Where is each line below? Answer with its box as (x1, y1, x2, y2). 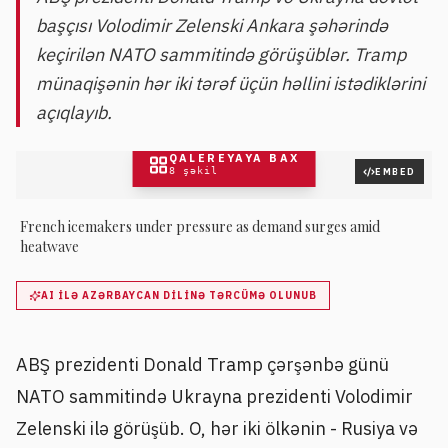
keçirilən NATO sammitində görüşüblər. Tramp (36, 43, 406, 66)
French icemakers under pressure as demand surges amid (20, 217, 380, 236)
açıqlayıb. (36, 101, 112, 124)
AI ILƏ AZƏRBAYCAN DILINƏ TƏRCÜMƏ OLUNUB (41, 289, 317, 302)
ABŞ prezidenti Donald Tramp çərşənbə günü (16, 353, 389, 377)
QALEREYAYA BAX (168, 151, 300, 165)
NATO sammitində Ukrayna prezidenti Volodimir (16, 385, 413, 409)
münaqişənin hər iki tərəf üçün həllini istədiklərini (36, 72, 425, 95)
